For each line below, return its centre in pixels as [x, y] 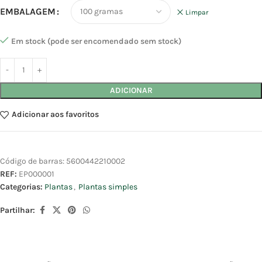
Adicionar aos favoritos [55, 115]
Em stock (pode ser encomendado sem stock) [96, 41]
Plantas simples [108, 187]
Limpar [197, 12]
